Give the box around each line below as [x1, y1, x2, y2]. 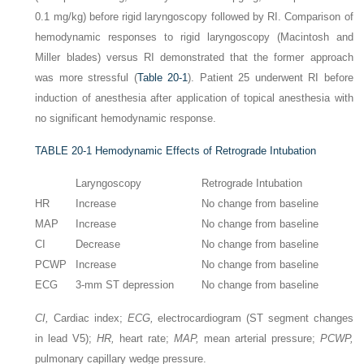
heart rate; [115, 331, 174, 344]
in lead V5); [35, 331, 97, 344]
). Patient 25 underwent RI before [188, 71, 353, 84]
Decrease [76, 238, 121, 251]
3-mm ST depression [76, 279, 175, 292]
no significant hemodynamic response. [35, 112, 217, 125]
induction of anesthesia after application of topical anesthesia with [35, 92, 353, 105]
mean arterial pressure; [198, 331, 320, 344]
